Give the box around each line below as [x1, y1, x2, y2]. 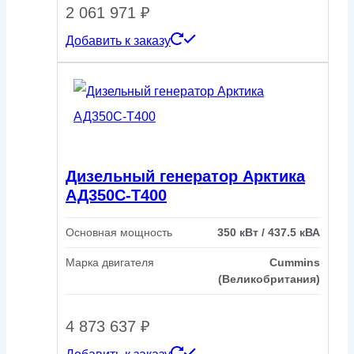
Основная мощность [66, 226, 172, 239]
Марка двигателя [66, 256, 154, 269]
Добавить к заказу [66, 34, 171, 48]
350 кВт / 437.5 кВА [217, 226, 320, 239]
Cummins [269, 256, 320, 269]
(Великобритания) [218, 273, 320, 286]
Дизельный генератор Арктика [66, 167, 305, 185]
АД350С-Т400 [66, 186, 167, 204]
